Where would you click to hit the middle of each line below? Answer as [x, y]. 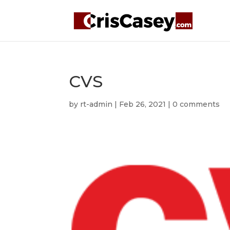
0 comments [196, 104]
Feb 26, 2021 [143, 104]
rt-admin [97, 104]
